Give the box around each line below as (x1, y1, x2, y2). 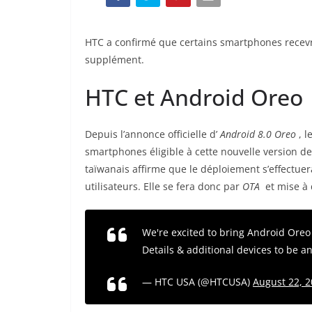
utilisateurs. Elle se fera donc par (85, 180, 242, 194)
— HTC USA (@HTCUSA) (142, 275, 253, 289)
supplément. (85, 53, 144, 67)
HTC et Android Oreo (85, 82, 303, 113)
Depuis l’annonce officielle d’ (85, 127, 220, 141)
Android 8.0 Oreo (220, 127, 299, 141)
